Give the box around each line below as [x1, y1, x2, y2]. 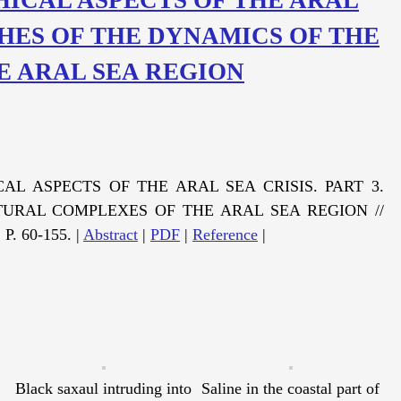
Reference [192, 226, 258, 244]
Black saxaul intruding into [15, 380, 192, 398]
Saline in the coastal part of [201, 380, 380, 398]
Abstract [83, 226, 138, 244]
